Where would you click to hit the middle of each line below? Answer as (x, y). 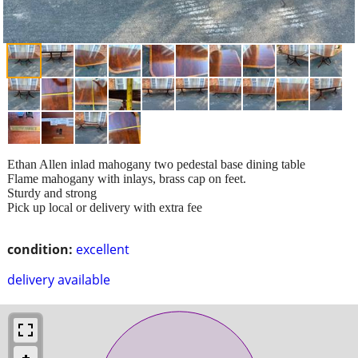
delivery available (59, 279)
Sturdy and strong (52, 193)
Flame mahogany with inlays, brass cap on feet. (127, 178)
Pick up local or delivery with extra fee (105, 207)
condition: (40, 249)
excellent (103, 249)
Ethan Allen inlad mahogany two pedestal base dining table (156, 164)
